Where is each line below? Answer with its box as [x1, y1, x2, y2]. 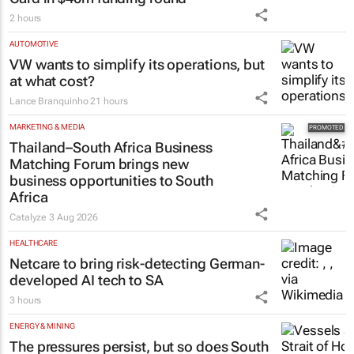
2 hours [9, 13, 42, 24]
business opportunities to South [9, 172, 213, 190]
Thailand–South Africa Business [9, 139, 213, 156]
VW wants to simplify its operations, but [9, 56, 265, 73]
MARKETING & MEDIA [9, 122, 85, 132]
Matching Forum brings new [9, 156, 189, 173]
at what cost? [9, 73, 95, 90]
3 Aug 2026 [49, 212, 99, 224]
